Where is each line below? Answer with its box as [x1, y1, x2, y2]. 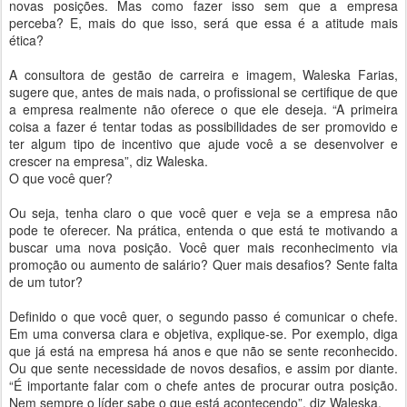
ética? [9, 31, 44, 49]
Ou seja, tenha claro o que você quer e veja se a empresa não [9, 203, 398, 222]
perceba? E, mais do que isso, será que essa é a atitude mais [9, 14, 398, 32]
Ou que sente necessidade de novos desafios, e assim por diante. [9, 359, 398, 377]
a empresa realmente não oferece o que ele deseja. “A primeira [9, 100, 398, 118]
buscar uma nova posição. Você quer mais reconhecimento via [9, 238, 398, 256]
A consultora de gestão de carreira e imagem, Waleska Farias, [9, 65, 398, 84]
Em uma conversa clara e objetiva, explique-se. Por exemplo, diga [9, 324, 398, 342]
